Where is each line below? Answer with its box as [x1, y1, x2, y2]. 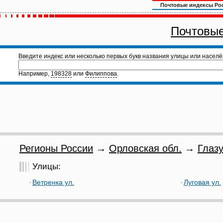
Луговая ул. [184, 178, 221, 186]
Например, [18, 70, 51, 77]
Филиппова [85, 70, 117, 77]
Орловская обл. [109, 143, 182, 154]
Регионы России [19, 143, 93, 154]
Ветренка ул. [32, 178, 74, 186]
